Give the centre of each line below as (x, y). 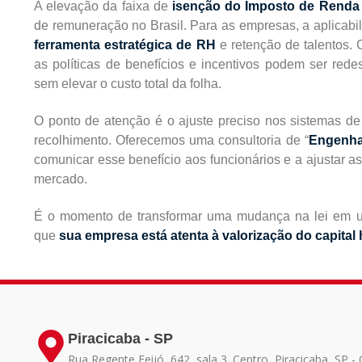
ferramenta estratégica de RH (125, 45)
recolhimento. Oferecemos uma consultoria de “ (171, 141)
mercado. (61, 179)
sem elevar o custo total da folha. (128, 84)
